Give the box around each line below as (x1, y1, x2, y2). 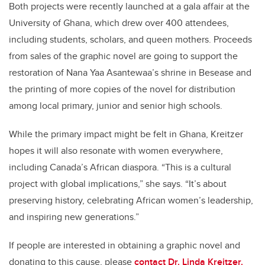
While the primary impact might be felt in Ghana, (9, 127, 211, 141)
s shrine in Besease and (154, 65, 251, 79)
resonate (80, 143, 116, 157)
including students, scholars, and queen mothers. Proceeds (9, 32, 252, 46)
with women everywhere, (116, 143, 223, 157)
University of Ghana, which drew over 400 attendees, (9, 15, 229, 30)
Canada (50, 160, 81, 174)
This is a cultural (165, 160, 231, 174)
